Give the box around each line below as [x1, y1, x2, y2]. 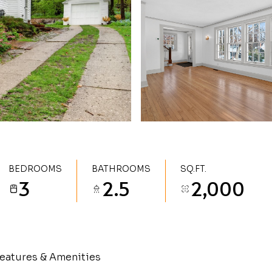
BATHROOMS [92, 163, 151, 174]
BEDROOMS [8, 163, 62, 174]
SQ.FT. [180, 163, 206, 174]
